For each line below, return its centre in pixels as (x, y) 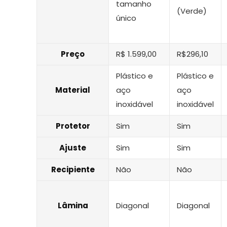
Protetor (73, 126)
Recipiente (73, 169)
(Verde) (192, 11)
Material (73, 90)
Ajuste (73, 147)
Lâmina (73, 205)
